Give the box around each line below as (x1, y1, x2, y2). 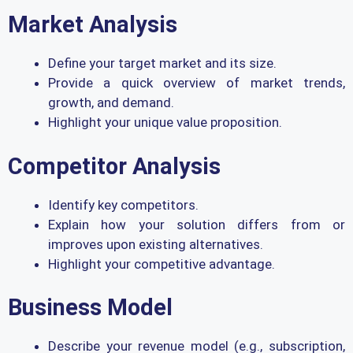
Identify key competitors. (48, 196, 199, 213)
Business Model (8, 294, 173, 321)
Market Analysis (8, 11, 177, 39)
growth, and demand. (48, 95, 174, 111)
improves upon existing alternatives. (48, 236, 263, 252)
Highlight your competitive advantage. (48, 255, 275, 272)
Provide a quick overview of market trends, (48, 75, 345, 91)
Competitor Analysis (8, 152, 221, 180)
